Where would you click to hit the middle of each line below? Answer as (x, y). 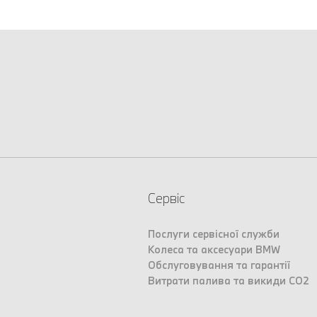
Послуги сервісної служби (214, 234)
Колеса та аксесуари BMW (214, 250)
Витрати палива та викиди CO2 (229, 281)
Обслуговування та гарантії (219, 265)
